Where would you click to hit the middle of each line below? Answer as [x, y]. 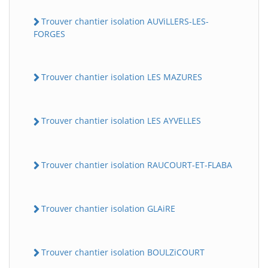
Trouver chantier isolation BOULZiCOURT [123, 252]
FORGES [49, 34]
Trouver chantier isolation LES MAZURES [122, 77]
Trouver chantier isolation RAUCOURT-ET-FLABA [137, 165]
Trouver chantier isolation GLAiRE [108, 208]
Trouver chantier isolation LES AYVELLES [121, 121]
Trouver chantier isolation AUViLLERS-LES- [125, 21]
